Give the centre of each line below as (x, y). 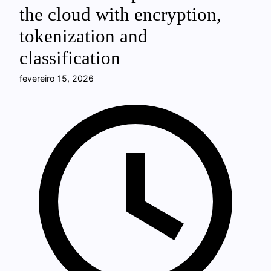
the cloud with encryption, (120, 15)
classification (70, 58)
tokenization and (83, 36)
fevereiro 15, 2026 (57, 78)
